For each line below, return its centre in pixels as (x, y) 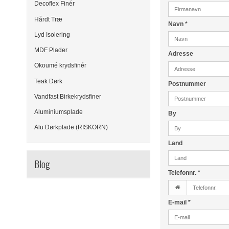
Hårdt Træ (48, 19)
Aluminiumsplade (59, 112)
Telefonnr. (183, 173)
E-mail (178, 203)
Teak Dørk (48, 81)
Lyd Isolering (52, 35)
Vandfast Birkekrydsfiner (68, 96)
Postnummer (187, 84)
